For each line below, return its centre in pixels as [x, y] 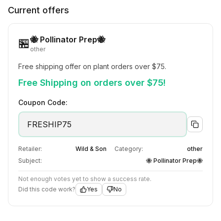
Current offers [38, 10]
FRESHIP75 [49, 124]
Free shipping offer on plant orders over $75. [92, 66]
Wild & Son [91, 149]
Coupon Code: [43, 102]
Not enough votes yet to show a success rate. [85, 179]
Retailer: [30, 149]
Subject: [30, 161]
